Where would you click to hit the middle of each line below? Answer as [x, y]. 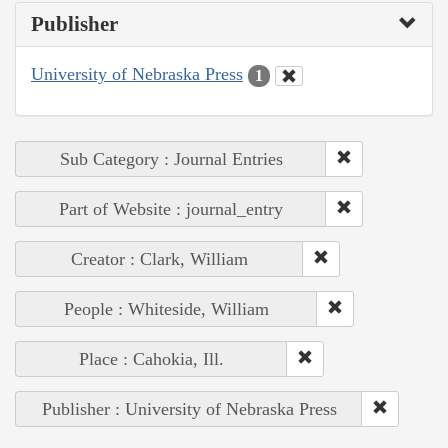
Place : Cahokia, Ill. [151, 358]
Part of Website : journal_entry [171, 208]
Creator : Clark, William [159, 258]
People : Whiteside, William [166, 308]
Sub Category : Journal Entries [171, 158]
